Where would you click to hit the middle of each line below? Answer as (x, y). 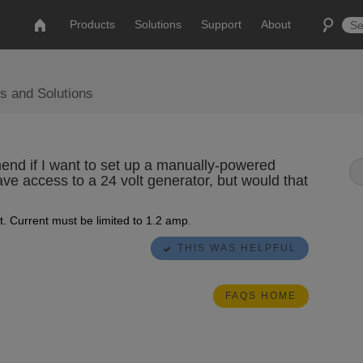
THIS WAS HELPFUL (237, 248)
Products (93, 24)
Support (222, 24)
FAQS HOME (261, 296)
